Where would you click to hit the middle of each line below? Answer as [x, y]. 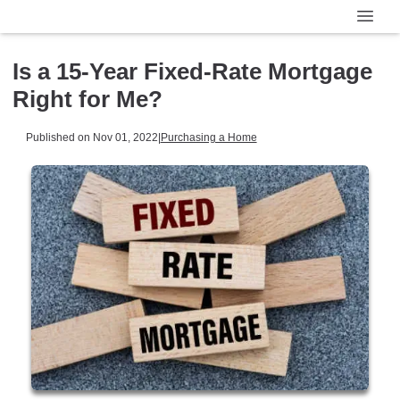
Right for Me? [87, 99]
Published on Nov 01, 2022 [92, 137]
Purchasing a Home [208, 137]
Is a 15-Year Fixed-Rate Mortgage [192, 71]
